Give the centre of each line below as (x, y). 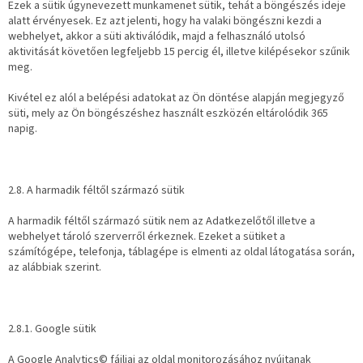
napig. (23, 129)
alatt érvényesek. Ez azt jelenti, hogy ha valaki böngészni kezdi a (165, 21)
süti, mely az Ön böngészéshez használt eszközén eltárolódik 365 (168, 114)
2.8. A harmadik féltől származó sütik (96, 191)
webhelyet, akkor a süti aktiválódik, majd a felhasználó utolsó (157, 37)
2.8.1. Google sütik (52, 329)
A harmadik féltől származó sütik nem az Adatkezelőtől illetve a (162, 222)
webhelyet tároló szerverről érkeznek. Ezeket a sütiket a (147, 237)
